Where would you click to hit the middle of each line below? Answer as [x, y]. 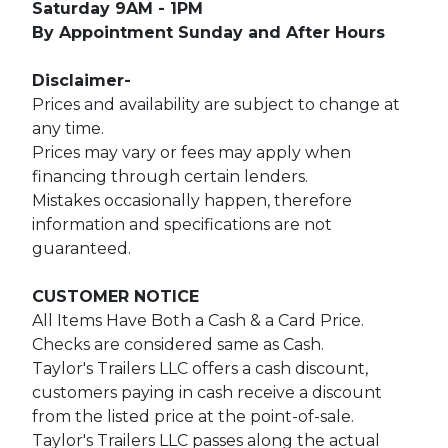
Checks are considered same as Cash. [178, 345]
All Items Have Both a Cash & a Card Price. [202, 321]
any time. [70, 129]
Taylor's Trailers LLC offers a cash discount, [200, 369]
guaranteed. [81, 249]
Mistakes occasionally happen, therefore [192, 201]
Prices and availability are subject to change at [216, 105]
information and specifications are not [182, 225]
